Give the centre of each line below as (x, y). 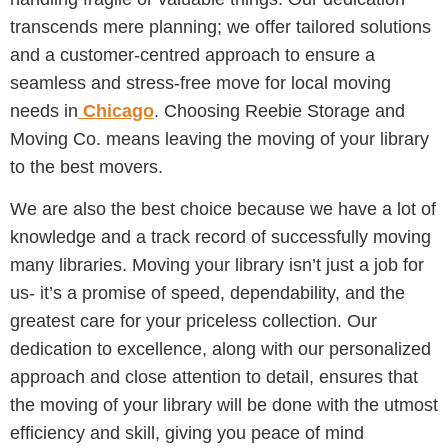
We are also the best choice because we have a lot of (223, 208)
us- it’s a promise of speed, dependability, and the (207, 292)
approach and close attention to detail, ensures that (214, 376)
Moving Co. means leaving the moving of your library (219, 138)
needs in (44, 110)
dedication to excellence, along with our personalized (220, 348)
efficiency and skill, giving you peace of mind (187, 432)
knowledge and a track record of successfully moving (220, 236)
